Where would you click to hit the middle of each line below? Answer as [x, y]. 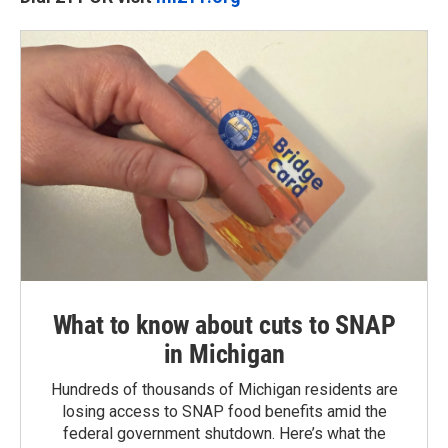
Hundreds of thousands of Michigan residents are [224, 390]
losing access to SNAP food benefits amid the [224, 412]
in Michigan [224, 354]
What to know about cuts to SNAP [224, 325]
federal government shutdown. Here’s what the [224, 434]
